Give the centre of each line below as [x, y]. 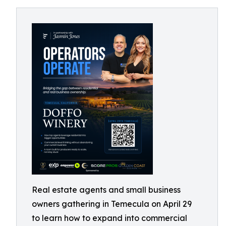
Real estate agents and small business [106, 190]
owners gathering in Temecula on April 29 [112, 204]
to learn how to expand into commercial [109, 218]
